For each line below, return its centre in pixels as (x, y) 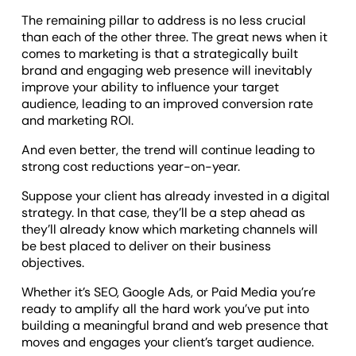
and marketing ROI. (78, 120)
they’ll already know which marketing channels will (170, 229)
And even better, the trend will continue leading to (168, 149)
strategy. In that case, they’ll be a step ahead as (164, 212)
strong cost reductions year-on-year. (131, 166)
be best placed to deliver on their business (147, 246)
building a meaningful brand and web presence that (175, 325)
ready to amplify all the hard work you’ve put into (166, 308)
